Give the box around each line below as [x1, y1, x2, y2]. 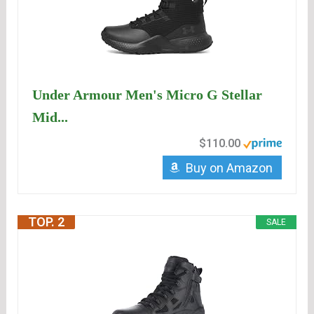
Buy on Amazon [185, 161, 273, 176]
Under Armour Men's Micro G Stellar [32, 87, 263, 103]
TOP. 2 [28, 214, 65, 230]
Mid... [32, 109, 69, 125]
